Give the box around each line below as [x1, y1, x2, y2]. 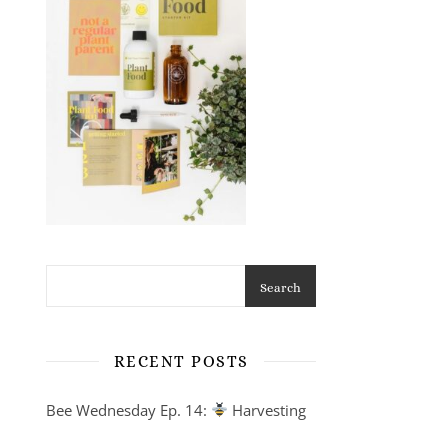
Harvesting [228, 399, 307, 420]
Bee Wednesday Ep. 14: [46, 399, 211, 420]
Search [260, 279, 301, 295]
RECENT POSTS [113, 351, 249, 371]
